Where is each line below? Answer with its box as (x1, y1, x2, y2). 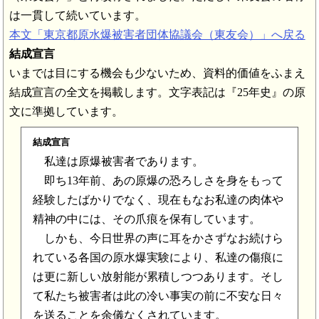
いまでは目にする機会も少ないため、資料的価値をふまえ (9, 67, 305, 80)
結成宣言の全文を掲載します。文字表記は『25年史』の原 (9, 86, 305, 99)
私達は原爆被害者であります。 (32, 155, 204, 168)
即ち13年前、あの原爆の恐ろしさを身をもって (32, 174, 283, 187)
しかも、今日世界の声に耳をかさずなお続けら (32, 232, 283, 245)
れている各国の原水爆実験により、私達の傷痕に (32, 251, 283, 264)
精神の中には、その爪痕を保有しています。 (32, 213, 261, 226)
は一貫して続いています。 (9, 9, 146, 22)
